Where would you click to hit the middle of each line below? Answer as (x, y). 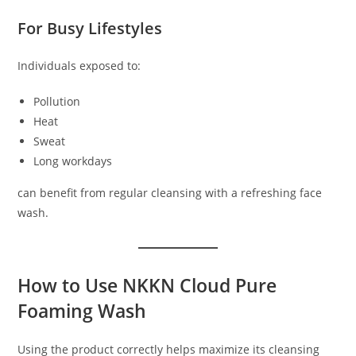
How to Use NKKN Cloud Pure (147, 286)
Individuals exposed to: (79, 66)
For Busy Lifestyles (90, 29)
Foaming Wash (82, 311)
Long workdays (73, 161)
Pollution (57, 102)
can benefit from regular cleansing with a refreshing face (170, 193)
